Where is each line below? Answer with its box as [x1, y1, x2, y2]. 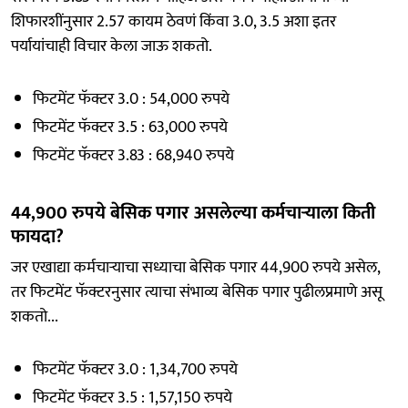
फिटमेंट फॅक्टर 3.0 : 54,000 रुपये [33, 86, 229, 114]
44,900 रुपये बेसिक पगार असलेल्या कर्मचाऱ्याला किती [11, 198, 375, 229]
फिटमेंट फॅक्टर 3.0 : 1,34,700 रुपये [33, 356, 238, 384]
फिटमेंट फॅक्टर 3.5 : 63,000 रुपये [33, 114, 228, 142]
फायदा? [11, 221, 64, 253]
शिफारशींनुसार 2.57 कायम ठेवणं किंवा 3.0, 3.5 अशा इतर [11, 8, 336, 36]
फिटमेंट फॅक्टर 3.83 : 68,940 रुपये [33, 142, 234, 170]
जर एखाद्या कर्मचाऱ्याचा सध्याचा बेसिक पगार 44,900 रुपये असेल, [11, 254, 380, 282]
